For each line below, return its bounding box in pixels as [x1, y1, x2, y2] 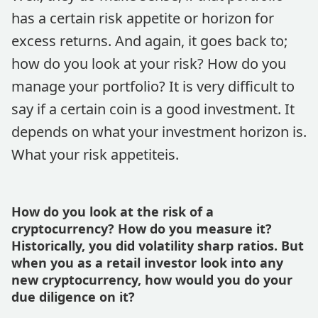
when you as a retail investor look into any [11, 254, 283, 271]
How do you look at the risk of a [11, 203, 214, 220]
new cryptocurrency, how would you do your [11, 271, 292, 288]
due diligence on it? [11, 288, 135, 305]
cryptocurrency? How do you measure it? [11, 220, 272, 237]
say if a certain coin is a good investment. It [11, 99, 295, 119]
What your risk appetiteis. [11, 145, 179, 164]
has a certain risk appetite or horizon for [11, 9, 274, 28]
